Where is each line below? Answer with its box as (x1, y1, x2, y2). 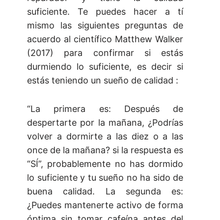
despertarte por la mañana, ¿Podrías (27, 117, 183, 128)
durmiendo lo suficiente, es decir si (27, 61, 183, 72)
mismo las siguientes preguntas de (27, 20, 183, 31)
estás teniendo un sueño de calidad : (27, 75, 178, 86)
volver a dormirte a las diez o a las (27, 131, 183, 142)
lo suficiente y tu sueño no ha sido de (27, 172, 183, 183)
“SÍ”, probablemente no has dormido (27, 159, 183, 169)
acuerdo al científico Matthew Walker (27, 34, 183, 45)
